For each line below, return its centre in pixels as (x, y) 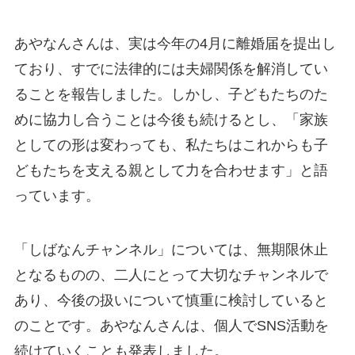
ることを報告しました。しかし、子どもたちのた (171, 95)
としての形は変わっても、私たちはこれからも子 (171, 145)
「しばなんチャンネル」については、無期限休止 (171, 250)
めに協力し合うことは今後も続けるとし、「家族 (171, 120)
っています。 (57, 196)
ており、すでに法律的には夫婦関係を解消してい (171, 69)
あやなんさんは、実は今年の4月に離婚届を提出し (175, 44)
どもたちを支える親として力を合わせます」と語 (171, 171)
